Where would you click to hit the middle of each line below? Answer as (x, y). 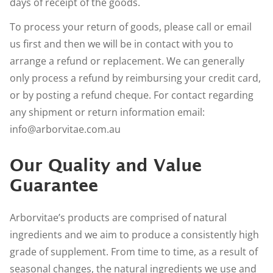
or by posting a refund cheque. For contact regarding (132, 95)
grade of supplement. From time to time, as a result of (134, 252)
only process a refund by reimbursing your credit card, (135, 78)
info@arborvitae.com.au (65, 129)
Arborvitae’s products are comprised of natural (118, 218)
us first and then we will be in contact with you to (122, 44)
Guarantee (54, 185)
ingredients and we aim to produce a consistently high (134, 235)
